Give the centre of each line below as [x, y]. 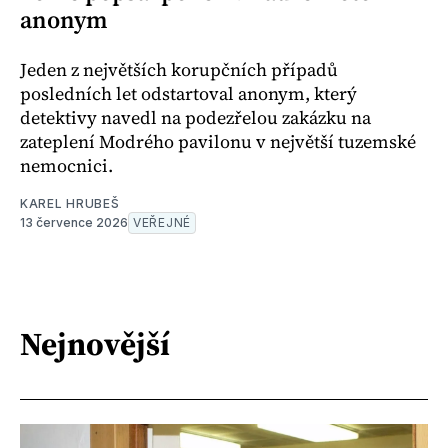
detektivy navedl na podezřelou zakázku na [195, 117]
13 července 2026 [74, 222]
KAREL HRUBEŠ [70, 203]
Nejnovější [95, 344]
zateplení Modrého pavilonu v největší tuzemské [218, 141]
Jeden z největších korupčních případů [179, 69]
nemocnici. [66, 165]
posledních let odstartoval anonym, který [188, 93]
